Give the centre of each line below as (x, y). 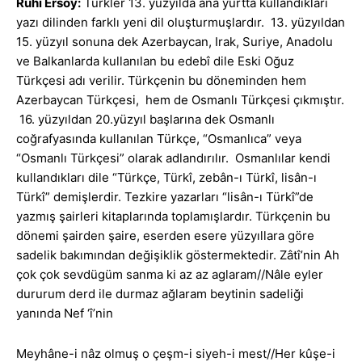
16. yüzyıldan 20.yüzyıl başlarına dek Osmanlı (145, 120)
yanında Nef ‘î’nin (65, 314)
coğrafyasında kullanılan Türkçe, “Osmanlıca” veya (159, 139)
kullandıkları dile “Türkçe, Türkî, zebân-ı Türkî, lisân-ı (166, 178)
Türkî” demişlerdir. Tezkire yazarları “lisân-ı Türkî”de (165, 197)
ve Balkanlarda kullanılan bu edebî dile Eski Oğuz (155, 61)
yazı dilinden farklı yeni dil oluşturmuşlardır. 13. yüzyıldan (181, 23)
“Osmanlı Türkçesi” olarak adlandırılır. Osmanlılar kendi (173, 158)
